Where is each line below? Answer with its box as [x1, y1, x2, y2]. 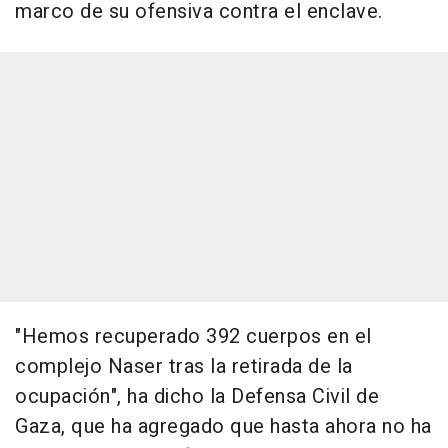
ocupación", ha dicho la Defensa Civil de [15, 382, 379, 412]
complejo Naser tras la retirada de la [15, 352, 353, 382]
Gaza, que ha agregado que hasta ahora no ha [15, 412, 432, 442]
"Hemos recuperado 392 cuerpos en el [15, 322, 372, 352]
